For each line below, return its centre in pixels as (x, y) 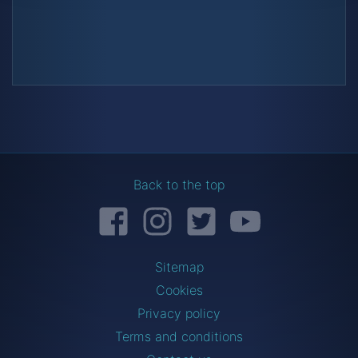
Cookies (179, 290)
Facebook (157, 211)
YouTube (285, 211)
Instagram (201, 211)
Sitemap (179, 267)
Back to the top (179, 184)
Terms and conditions (179, 336)
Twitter (237, 211)
